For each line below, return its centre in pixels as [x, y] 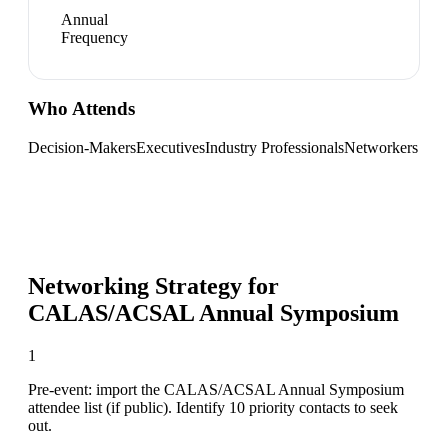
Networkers [381, 147]
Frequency [94, 37]
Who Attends [81, 109]
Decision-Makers [82, 147]
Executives [170, 147]
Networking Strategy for [153, 285]
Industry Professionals [274, 147]
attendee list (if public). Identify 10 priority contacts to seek [213, 407]
